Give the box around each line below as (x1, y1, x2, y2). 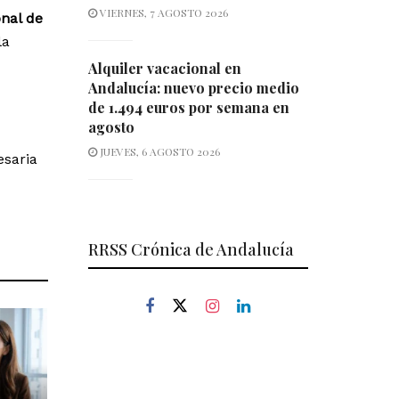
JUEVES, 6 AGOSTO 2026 (96, 144, 220, 159)
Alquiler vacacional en (87, 59, 241, 78)
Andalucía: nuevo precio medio (87, 78, 299, 98)
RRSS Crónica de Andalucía (87, 239, 294, 261)
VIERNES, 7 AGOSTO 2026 (96, 5, 228, 20)
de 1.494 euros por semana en (87, 98, 289, 118)
